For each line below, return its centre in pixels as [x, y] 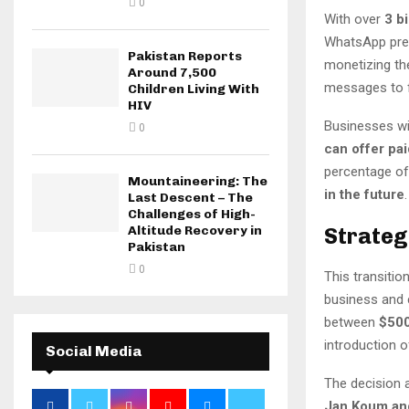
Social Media [94, 351]
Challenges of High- [192, 215]
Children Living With [194, 89]
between [351, 322]
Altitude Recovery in [195, 231]
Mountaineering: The [198, 182]
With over [354, 19]
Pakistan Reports [185, 57]
